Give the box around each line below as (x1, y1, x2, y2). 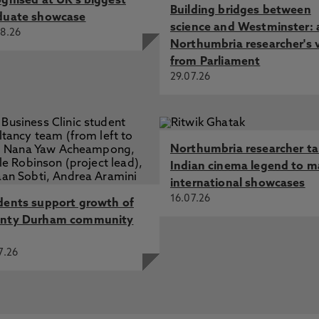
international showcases (169, 178, 305, 189)
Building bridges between (169, 5, 311, 16)
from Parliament (169, 56, 261, 68)
